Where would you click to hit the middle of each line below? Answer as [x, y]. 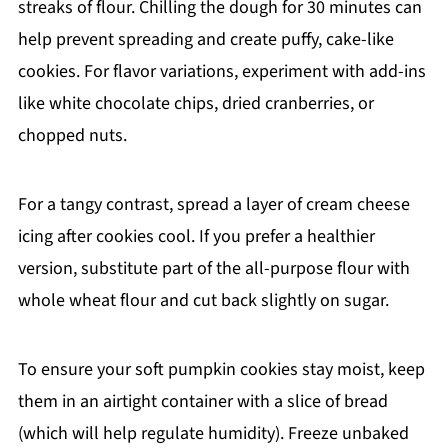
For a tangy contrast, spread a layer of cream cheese [213, 205]
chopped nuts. [72, 136]
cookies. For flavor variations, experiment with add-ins [221, 72]
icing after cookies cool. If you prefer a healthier [196, 237]
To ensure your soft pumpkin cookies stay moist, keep [221, 370]
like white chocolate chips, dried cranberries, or [195, 104]
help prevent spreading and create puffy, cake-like [205, 40]
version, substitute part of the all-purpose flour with [213, 269]
